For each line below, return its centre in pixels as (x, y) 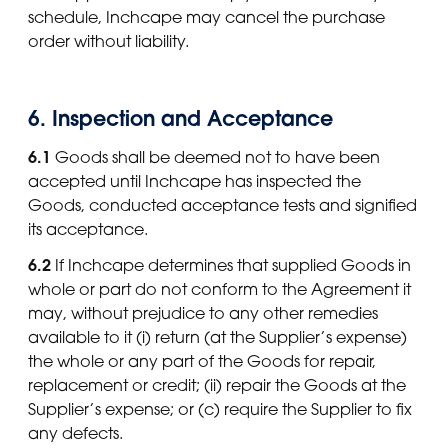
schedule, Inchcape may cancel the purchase (206, 16)
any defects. (75, 433)
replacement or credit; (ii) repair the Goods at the (217, 385)
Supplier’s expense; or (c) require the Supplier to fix (220, 409)
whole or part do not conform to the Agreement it (219, 289)
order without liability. (108, 40)
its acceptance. (88, 229)
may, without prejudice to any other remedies (203, 313)
